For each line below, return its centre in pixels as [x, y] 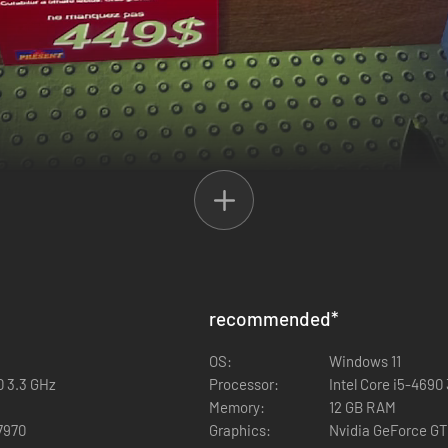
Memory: [237, 407]
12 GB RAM [362, 407]
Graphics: [240, 430]
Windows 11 [365, 361]
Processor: [244, 384]
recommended [270, 318]
